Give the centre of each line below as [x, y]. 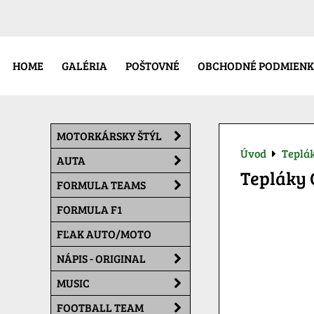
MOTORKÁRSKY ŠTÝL [109, 136]
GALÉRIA [84, 66]
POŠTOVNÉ [152, 66]
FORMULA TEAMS [101, 185]
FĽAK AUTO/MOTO [104, 234]
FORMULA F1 [89, 209]
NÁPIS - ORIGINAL [101, 258]
